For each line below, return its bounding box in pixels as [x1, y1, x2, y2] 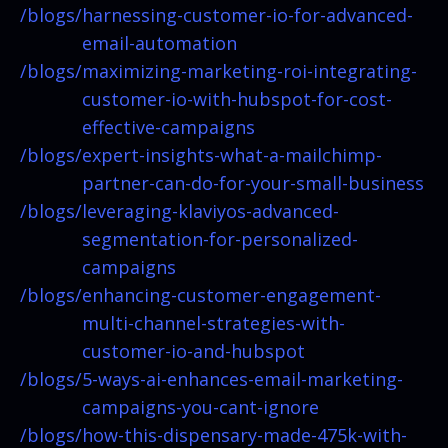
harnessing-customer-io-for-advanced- [82, 2, 413, 27]
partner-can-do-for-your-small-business [82, 170, 424, 195]
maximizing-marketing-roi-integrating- [82, 58, 417, 83]
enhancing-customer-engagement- [82, 282, 381, 307]
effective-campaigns [82, 114, 255, 139]
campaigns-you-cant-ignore [82, 394, 319, 419]
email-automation [82, 30, 237, 55]
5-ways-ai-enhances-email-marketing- [82, 366, 403, 391]
